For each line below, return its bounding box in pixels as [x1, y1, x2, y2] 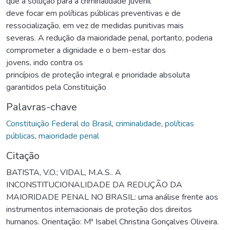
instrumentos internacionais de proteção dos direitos [6, 203, 192, 215]
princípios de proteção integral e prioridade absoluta [6, 69, 190, 81]
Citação [6, 148, 40, 163]
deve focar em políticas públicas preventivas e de [6, 7, 181, 19]
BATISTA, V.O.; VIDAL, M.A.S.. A [6, 166, 121, 178]
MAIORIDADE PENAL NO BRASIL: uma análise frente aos [6, 191, 218, 203]
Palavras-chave [6, 100, 77, 114]
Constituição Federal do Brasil [6, 118, 112, 129]
